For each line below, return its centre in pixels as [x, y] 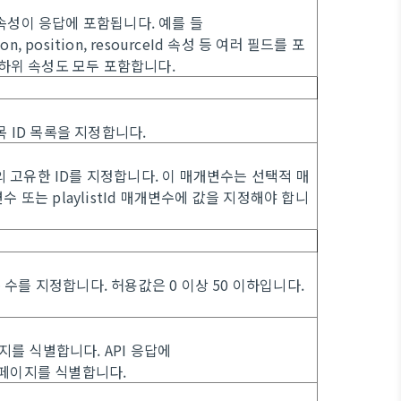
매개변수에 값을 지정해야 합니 [214, 197]
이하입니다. [268, 285]
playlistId [85, 197]
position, [56, 44]
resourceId [128, 44]
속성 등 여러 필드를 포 [236, 44]
